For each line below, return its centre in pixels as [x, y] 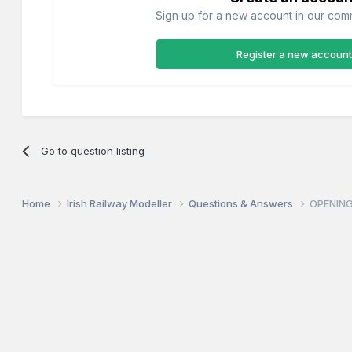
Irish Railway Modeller [121, 204]
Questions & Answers [242, 204]
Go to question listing [92, 150]
